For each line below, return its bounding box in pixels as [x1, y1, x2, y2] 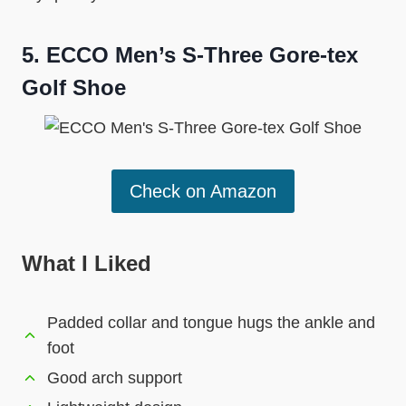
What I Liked [22, 250, 151, 275]
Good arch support [47, 368, 182, 387]
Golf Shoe [22, 74, 126, 100]
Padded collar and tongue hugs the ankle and [47, 313, 375, 332]
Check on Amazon [130, 180, 276, 201]
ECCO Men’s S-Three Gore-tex [46, 42, 358, 67]
